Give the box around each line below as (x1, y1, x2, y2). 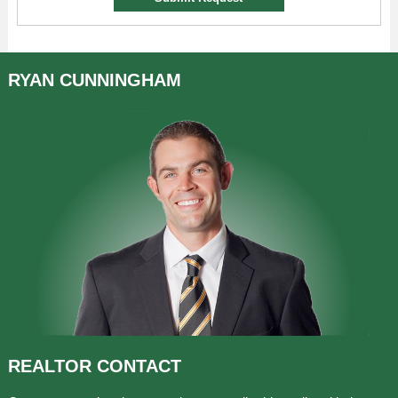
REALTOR (7, 355, 97, 376)
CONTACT (96, 355, 181, 376)
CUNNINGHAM (59, 69, 181, 90)
